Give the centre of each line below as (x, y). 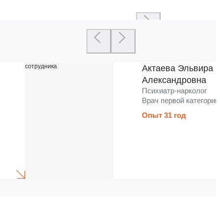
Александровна (174, 80)
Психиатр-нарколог (175, 91)
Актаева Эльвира (178, 69)
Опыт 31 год (164, 115)
